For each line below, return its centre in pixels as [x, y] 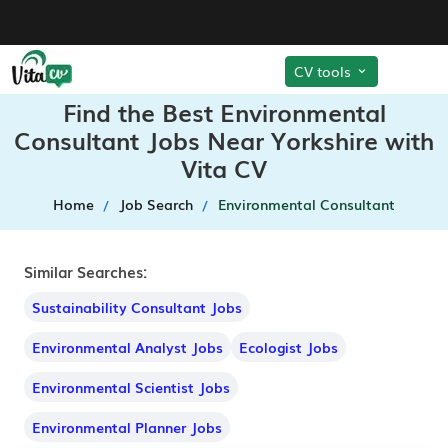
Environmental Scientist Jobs [131, 387]
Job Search [156, 204]
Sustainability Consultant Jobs [137, 307]
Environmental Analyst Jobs [127, 347]
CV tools [324, 70]
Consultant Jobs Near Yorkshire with [224, 139]
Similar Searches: [85, 271]
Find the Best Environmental [224, 111]
